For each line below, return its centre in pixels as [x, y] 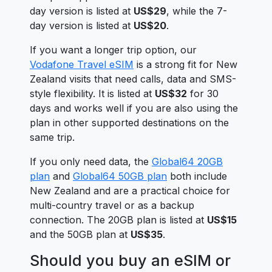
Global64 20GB [187, 161]
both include [197, 176]
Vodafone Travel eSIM [82, 64]
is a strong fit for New [185, 64]
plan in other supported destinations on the [129, 123]
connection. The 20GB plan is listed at [118, 220]
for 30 [203, 93]
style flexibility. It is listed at [92, 93]
